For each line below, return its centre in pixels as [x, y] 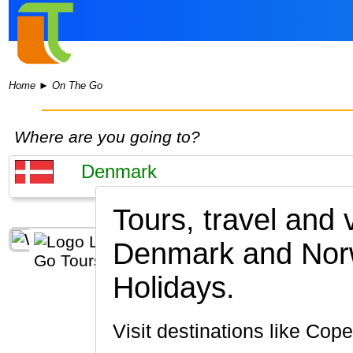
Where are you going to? [107, 137]
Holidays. [173, 288]
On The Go [78, 86]
